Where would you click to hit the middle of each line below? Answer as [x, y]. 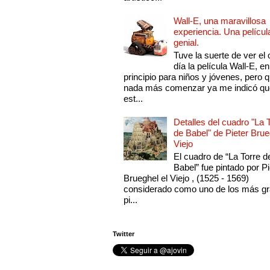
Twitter [123, 234]
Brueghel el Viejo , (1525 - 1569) [187, 178]
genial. [187, 43]
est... [133, 99]
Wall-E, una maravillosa [220, 21]
